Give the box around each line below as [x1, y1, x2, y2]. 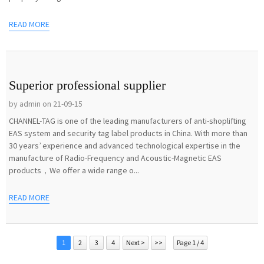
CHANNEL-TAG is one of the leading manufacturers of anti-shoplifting [9, 115, 246, 126]
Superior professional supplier [9, 77, 166, 93]
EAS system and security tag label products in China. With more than [9, 127, 247, 138]
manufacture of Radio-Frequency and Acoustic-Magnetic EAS [9, 152, 222, 163]
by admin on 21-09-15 [9, 98, 82, 109]
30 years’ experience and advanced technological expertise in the [9, 140, 240, 151]
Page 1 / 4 [177, 238, 204, 247]
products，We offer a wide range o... [9, 164, 139, 176]
